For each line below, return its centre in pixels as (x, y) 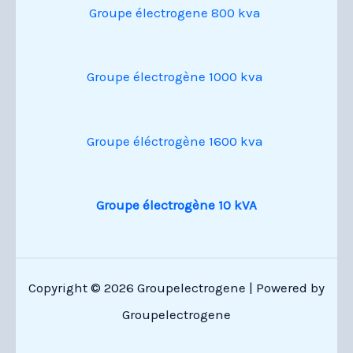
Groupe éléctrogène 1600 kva (175, 141)
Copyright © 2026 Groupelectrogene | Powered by (176, 288)
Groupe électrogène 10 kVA (176, 205)
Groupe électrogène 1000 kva (175, 77)
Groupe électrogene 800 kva (175, 12)
